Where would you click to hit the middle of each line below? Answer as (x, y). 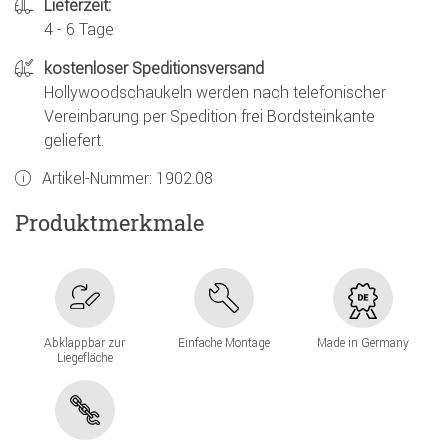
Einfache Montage (223, 343)
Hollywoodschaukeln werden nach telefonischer (215, 92)
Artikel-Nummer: (99, 178)
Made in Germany (362, 343)
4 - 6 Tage (79, 29)
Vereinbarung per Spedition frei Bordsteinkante (209, 116)
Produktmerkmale (109, 222)
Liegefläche (84, 358)
